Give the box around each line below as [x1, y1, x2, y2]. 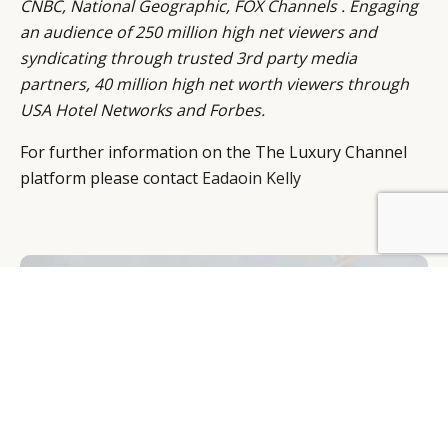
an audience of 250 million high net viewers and [20, 21, 377, 44]
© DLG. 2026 [347, 219, 428, 235]
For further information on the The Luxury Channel [20, 141, 407, 164]
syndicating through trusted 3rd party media [20, 47, 357, 70]
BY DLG [20, 219, 65, 235]
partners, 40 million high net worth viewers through [20, 73, 409, 96]
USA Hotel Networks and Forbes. [20, 99, 265, 122]
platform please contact [20, 167, 202, 190]
